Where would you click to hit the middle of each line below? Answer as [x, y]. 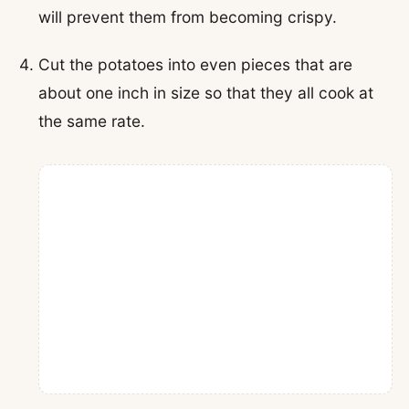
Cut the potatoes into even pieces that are [196, 64]
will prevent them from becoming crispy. [188, 17]
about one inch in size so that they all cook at [206, 92]
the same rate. [92, 121]
